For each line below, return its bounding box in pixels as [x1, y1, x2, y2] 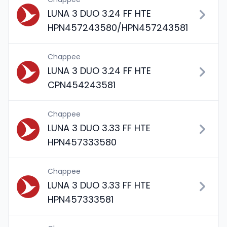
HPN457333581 [48, 193, 113, 206]
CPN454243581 [48, 79, 116, 91]
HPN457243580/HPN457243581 [48, 21, 188, 34]
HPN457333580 [48, 136, 117, 148]
